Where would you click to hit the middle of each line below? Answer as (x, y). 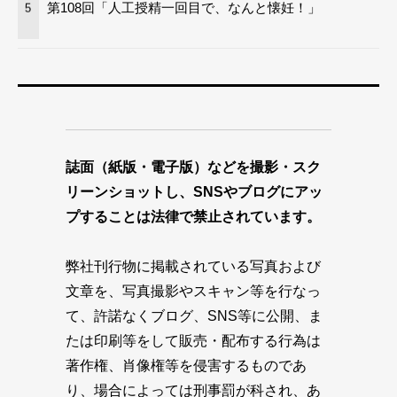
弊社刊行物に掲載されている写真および (193, 266)
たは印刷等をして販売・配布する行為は (193, 340)
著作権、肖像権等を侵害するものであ (186, 365)
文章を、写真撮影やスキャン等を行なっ (193, 291)
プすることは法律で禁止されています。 (193, 216)
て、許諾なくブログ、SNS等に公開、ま (194, 315)
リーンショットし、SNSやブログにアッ (194, 191)
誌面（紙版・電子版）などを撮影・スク (193, 167)
